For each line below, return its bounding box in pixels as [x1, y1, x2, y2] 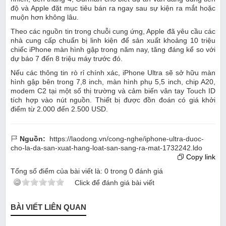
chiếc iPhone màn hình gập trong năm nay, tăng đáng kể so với [11, 45, 215, 54]
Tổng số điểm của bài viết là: [11, 167, 104, 176]
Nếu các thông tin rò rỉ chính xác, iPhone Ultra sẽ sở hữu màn [11, 69, 215, 77]
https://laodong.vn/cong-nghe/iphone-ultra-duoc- [49, 135, 204, 143]
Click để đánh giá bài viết [75, 179, 154, 187]
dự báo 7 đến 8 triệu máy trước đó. [11, 54, 123, 63]
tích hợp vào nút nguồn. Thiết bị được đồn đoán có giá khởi [11, 96, 215, 104]
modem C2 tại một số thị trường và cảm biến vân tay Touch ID [11, 87, 215, 95]
